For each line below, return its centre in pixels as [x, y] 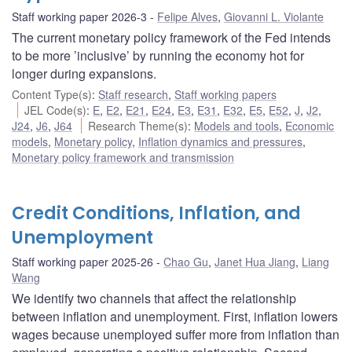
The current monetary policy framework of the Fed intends [171, 38]
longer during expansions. [84, 74]
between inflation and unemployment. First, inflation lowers [175, 317]
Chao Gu [186, 262]
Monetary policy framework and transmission [123, 158]
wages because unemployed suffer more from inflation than [176, 335]
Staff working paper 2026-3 [79, 17]
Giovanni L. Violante [274, 17]
